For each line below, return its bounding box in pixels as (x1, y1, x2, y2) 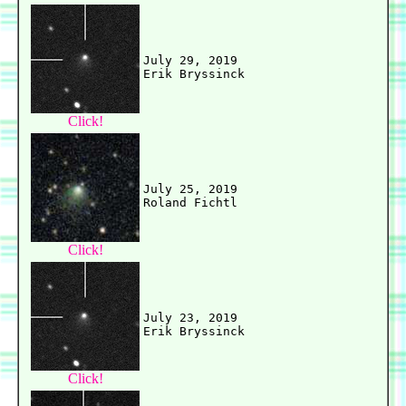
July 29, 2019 (143, 53, 237, 68)
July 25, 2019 (143, 182, 237, 197)
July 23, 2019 (143, 311, 237, 325)
